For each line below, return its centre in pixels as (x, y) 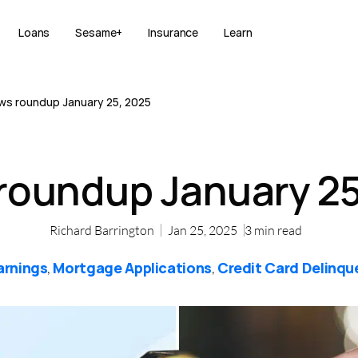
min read (278, 230)
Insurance (173, 32)
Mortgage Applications (132, 268)
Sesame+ (99, 32)
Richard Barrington (102, 230)
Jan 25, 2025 (203, 230)
